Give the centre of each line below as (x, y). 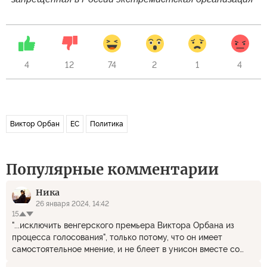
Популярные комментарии (112, 169)
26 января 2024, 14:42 (72, 204)
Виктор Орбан (35, 124)
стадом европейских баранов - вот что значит (104, 261)
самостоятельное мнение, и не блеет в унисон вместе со (126, 249)
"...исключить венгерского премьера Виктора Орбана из (123, 225)
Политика (107, 124)
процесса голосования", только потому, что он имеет (117, 237)
